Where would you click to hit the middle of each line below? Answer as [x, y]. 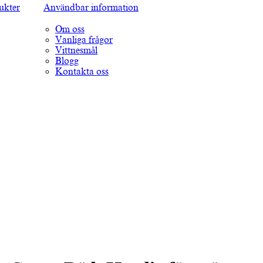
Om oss [70, 29]
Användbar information [91, 8]
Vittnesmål [76, 50]
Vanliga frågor [84, 40]
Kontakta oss [82, 72]
